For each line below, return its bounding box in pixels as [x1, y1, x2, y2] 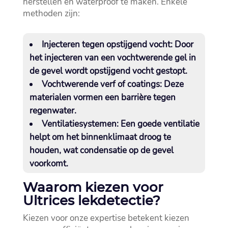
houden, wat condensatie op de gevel [29, 145, 174, 157]
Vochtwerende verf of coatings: [41, 78, 162, 91]
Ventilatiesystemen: [41, 118, 119, 130]
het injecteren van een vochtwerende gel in [29, 52, 196, 64]
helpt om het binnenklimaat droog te [29, 131, 171, 144]
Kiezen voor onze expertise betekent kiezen [22, 212, 189, 224]
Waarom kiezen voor [22, 179, 163, 196]
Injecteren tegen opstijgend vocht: [41, 39, 173, 51]
